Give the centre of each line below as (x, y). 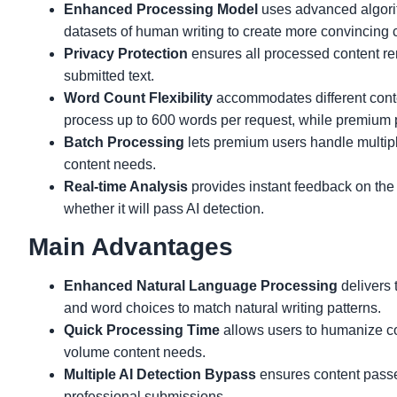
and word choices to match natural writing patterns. (222, 308)
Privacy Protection (126, 54)
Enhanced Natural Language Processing (201, 286)
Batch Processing (124, 142)
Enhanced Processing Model (161, 9)
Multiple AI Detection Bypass (160, 374)
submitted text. (109, 76)
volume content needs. (135, 352)
